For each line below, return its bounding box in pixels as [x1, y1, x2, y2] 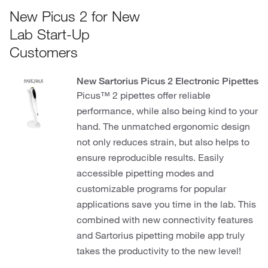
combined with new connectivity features [77, 214, 253, 226]
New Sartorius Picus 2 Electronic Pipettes [77, 75, 258, 87]
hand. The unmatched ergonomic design [77, 120, 250, 132]
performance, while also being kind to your [77, 105, 258, 117]
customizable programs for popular [77, 182, 226, 194]
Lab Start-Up [10, 25, 90, 43]
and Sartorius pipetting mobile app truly [77, 229, 245, 241]
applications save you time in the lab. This [77, 198, 256, 210]
